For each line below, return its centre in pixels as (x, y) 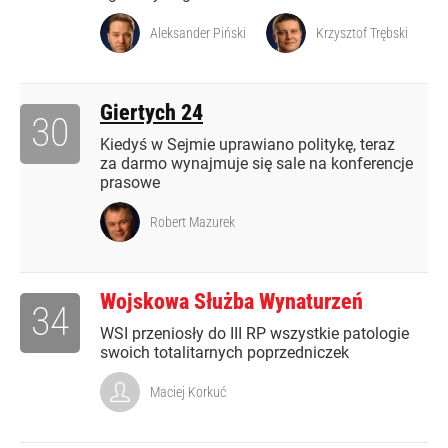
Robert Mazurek (192, 222)
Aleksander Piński (198, 33)
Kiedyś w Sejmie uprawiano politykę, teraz (247, 145)
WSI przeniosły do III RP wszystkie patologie (254, 334)
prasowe (130, 183)
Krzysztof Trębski (362, 33)
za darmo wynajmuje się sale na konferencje (256, 164)
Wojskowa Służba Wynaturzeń (231, 302)
